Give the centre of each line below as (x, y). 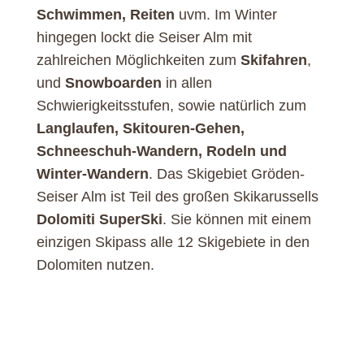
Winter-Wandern (92, 173)
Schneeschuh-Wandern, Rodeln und (161, 151)
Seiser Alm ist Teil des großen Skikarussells (179, 196)
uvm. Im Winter (227, 14)
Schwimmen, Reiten (105, 14)
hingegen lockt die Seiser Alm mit (144, 37)
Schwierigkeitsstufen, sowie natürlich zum (171, 105)
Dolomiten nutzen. (95, 264)
